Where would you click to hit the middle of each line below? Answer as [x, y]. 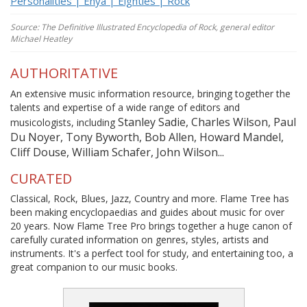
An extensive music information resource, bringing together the [150, 93]
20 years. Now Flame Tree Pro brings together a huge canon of [151, 226]
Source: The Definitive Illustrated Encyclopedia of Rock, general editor [142, 27]
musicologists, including [64, 122]
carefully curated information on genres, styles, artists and [139, 240]
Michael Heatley [41, 39]
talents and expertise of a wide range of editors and [125, 107]
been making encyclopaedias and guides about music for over [147, 212]
